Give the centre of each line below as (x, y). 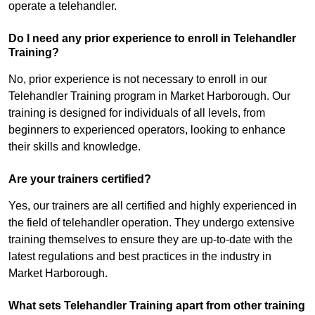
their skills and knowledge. (75, 147)
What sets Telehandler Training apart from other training (157, 306)
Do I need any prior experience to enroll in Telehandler (152, 39)
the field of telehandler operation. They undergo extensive (152, 223)
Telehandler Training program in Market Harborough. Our (149, 96)
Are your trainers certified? (80, 179)
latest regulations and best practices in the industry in (140, 257)
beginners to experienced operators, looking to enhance (147, 130)
